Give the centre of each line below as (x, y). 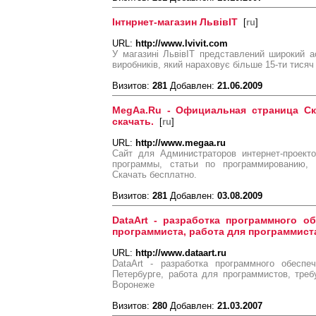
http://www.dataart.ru (181, 253)
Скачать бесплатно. (154, 175)
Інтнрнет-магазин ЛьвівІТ (175, 22)
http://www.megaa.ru (181, 143)
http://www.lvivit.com (182, 43)
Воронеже (133, 285)
